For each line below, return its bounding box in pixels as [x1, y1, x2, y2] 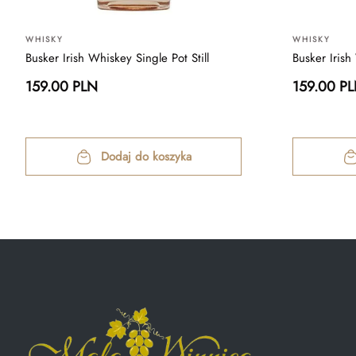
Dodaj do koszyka [100, 147, 192, 165]
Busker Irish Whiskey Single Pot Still [25, 49, 209, 68]
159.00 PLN [25, 76, 98, 98]
